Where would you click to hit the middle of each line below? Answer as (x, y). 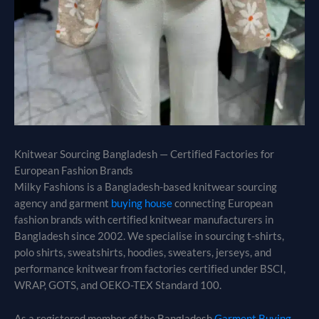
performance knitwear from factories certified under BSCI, (150, 269)
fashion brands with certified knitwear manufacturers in (144, 220)
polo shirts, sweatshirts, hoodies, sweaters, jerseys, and (143, 253)
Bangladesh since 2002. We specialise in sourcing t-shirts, (149, 236)
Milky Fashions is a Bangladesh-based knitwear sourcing (146, 187)
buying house (142, 204)
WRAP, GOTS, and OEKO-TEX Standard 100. (118, 286)
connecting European (223, 204)
